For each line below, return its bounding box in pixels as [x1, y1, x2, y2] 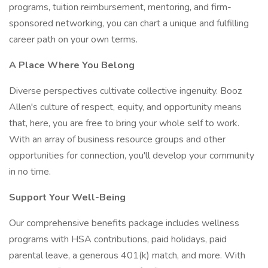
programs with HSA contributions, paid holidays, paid [9, 233, 227, 246]
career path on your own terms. [9, 33, 138, 46]
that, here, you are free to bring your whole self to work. [9, 117, 239, 130]
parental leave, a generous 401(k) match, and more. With [9, 249, 245, 262]
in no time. [9, 165, 51, 178]
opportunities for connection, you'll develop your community [9, 149, 254, 162]
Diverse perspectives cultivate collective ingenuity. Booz [9, 84, 242, 98]
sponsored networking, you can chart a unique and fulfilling [9, 17, 249, 30]
